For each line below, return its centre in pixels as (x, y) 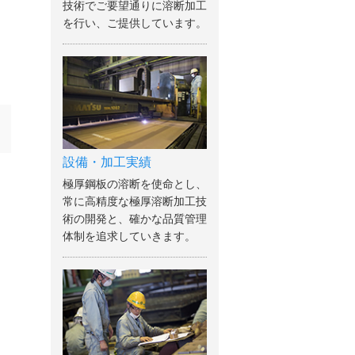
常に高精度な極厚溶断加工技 (134, 202)
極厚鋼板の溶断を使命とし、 (134, 184)
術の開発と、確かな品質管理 (134, 219)
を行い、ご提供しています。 (134, 23)
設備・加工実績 (107, 162)
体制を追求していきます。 (129, 237)
